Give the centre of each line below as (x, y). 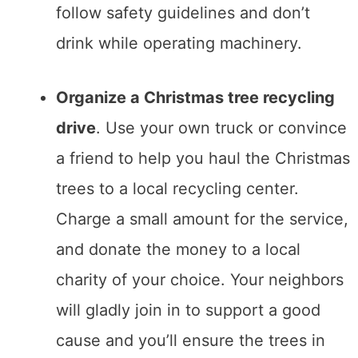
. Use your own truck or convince (221, 128)
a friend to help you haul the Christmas (203, 159)
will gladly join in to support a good (188, 310)
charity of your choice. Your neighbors (200, 280)
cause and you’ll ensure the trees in (191, 341)
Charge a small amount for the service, (202, 219)
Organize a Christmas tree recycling (195, 98)
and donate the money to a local (178, 250)
